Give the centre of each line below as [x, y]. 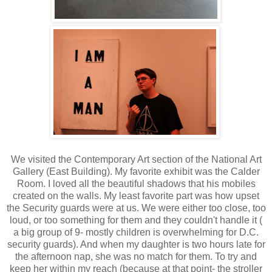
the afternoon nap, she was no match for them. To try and [136, 256]
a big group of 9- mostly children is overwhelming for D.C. [136, 232]
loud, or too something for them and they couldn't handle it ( [136, 220]
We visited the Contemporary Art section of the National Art [136, 159]
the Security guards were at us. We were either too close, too [136, 208]
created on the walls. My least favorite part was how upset [136, 195]
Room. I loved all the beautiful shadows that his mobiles [136, 183]
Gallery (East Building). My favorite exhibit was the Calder [136, 171]
